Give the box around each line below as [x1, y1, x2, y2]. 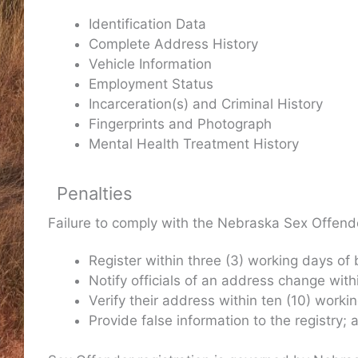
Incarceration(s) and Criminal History [89, 96, 323, 113]
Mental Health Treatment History [89, 136, 299, 153]
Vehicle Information [89, 56, 212, 73]
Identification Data [89, 16, 206, 33]
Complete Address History [89, 36, 258, 53]
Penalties [57, 183, 133, 205]
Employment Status [89, 76, 213, 93]
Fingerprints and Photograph [89, 116, 272, 133]
